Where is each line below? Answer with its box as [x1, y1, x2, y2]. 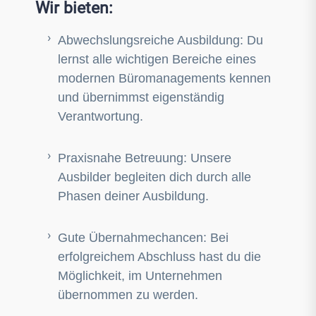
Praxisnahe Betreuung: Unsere [58, 151, 231, 165]
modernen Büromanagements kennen [58, 71, 271, 85]
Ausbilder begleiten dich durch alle [58, 170, 251, 184]
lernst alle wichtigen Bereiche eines [58, 52, 256, 66]
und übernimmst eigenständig [58, 90, 224, 104]
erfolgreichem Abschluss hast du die [58, 250, 261, 264]
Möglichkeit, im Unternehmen [58, 269, 222, 283]
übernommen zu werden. [58, 288, 198, 302]
